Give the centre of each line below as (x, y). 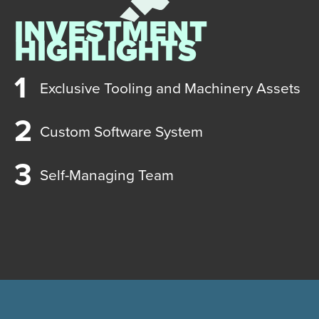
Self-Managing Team (107, 175)
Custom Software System (121, 132)
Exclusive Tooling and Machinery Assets (170, 88)
